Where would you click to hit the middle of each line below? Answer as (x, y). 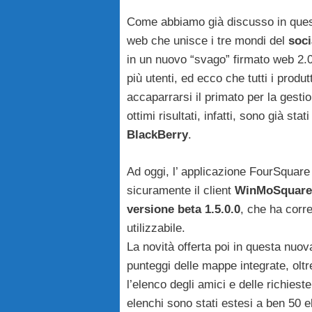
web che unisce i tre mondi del (208, 41)
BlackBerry (157, 135)
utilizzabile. (156, 228)
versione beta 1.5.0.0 (184, 209)
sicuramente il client (181, 190)
